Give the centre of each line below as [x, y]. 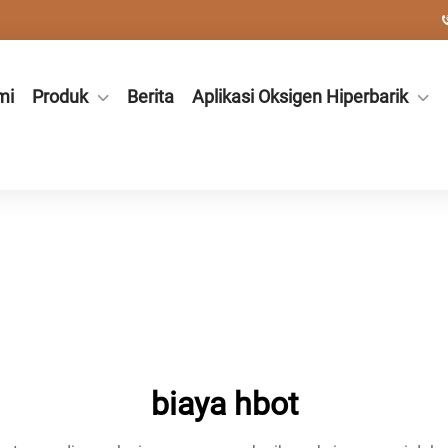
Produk [60, 96]
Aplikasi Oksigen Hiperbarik [300, 96]
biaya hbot [224, 404]
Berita [150, 96]
